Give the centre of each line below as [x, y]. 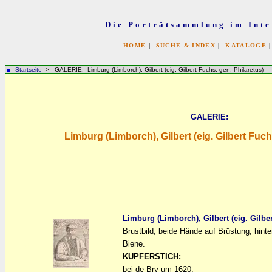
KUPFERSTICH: [152, 257]
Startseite [29, 70]
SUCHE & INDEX [185, 45]
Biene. [134, 244]
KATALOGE [246, 45]
